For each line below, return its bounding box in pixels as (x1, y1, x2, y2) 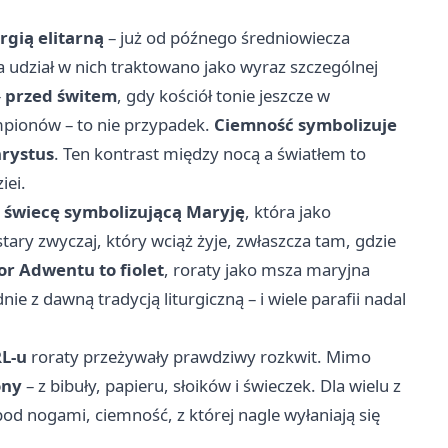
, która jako (245, 200, 331, 224)
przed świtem (5, 84, 117, 108)
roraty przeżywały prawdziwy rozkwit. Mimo (27, 345, 371, 369)
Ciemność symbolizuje (214, 113, 397, 137)
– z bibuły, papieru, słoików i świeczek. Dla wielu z (22, 374, 401, 398)
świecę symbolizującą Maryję (4, 200, 245, 224)
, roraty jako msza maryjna (164, 258, 370, 282)
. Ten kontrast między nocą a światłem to (54, 142, 366, 166)
